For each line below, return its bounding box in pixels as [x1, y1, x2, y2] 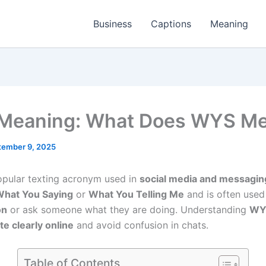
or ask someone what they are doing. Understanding [7, 204, 249, 216]
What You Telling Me [88, 188, 184, 200]
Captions [151, 18, 191, 30]
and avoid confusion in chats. [74, 219, 208, 231]
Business [93, 18, 132, 30]
